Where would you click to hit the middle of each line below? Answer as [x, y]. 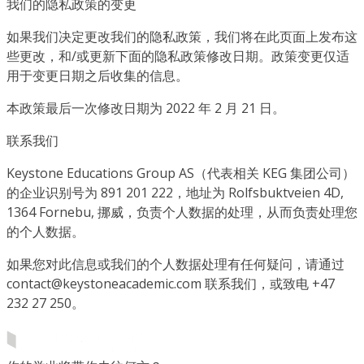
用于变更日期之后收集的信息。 [97, 75]
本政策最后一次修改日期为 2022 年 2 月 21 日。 [146, 108]
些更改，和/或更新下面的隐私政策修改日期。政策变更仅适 [178, 56]
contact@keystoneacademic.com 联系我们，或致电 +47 [171, 283]
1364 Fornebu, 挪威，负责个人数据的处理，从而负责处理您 [182, 212]
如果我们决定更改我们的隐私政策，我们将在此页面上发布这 [182, 36]
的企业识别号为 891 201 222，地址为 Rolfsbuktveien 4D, [175, 192]
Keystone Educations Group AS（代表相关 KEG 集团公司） [181, 173]
